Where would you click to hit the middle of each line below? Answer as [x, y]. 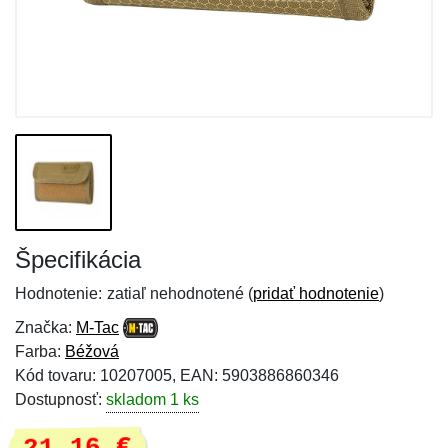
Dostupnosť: [60, 399]
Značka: [45, 327]
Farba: [40, 351]
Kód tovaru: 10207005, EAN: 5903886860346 [177, 375]
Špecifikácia [78, 259]
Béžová [92, 351]
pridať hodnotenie [316, 293]
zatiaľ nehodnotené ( [180, 293]
